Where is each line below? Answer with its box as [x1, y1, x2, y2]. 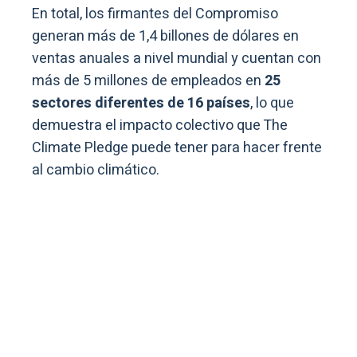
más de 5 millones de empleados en [32, 69, 265, 92]
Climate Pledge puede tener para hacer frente [32, 136, 322, 159]
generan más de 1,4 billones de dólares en [32, 25, 299, 47]
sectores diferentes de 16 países [32, 92, 250, 114]
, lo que [250, 92, 294, 114]
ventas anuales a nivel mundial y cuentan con [32, 47, 321, 69]
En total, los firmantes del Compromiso [32, 2, 278, 25]
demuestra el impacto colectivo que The [32, 114, 288, 136]
